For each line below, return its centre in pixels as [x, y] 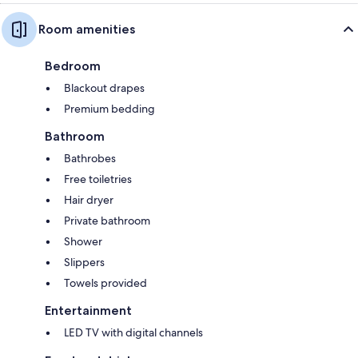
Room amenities [87, 30]
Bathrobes [90, 159]
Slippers [84, 263]
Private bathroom [107, 221]
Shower [83, 242]
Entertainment [88, 311]
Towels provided [105, 283]
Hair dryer [89, 200]
